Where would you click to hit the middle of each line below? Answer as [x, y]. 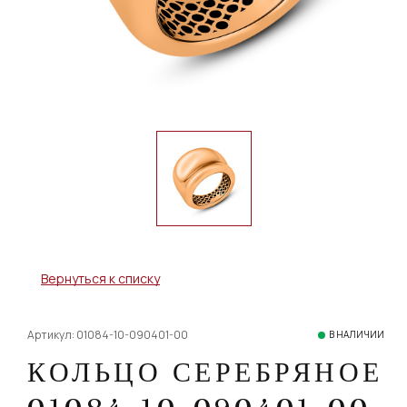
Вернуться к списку [100, 278]
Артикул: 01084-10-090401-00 [108, 334]
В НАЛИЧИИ [357, 334]
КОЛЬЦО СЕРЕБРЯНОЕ [205, 372]
